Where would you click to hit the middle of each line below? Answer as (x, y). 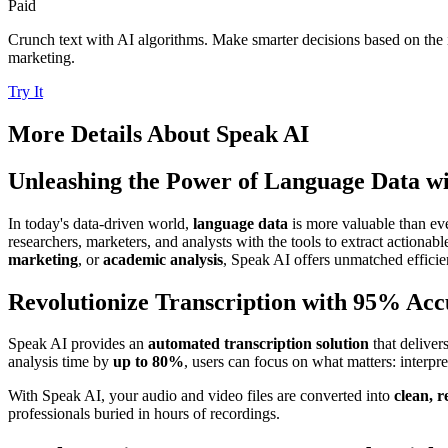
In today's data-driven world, (100, 223)
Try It (25, 91)
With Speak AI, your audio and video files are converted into (201, 396)
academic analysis (163, 259)
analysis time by (60, 362)
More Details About (109, 133)
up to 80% (148, 362)
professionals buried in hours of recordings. (144, 414)
